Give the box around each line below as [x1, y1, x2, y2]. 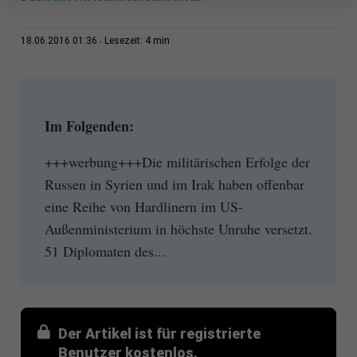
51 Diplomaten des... [44, 241, 166, 261]
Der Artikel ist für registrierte [57, 324, 261, 342]
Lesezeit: [104, 35, 145, 47]
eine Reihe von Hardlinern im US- [44, 196, 243, 216]
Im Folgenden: [44, 116, 134, 137]
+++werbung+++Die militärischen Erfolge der [44, 151, 310, 171]
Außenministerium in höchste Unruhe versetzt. [44, 218, 312, 238]
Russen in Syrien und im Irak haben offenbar [44, 174, 304, 194]
